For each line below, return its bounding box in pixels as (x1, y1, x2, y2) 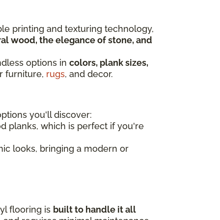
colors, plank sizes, (69, 57, 148, 68)
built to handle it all (53, 204, 136, 215)
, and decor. (65, 69, 113, 80)
